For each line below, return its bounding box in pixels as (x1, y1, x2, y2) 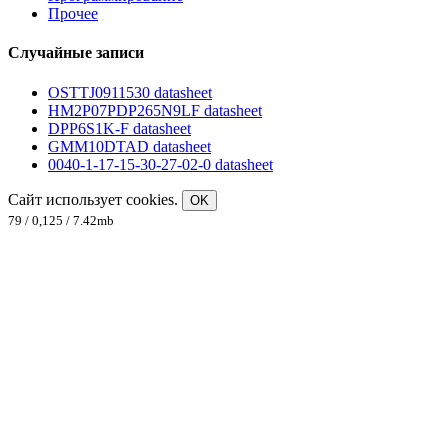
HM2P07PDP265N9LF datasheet (48, 101, 262, 119)
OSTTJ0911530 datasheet (48, 83, 212, 101)
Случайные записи (8, 44, 144, 62)
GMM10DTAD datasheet (48, 137, 211, 155)
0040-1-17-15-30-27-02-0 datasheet (48, 155, 273, 173)
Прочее (48, 5, 98, 23)
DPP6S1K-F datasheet (48, 119, 191, 137)
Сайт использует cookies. (8, 190, 182, 208)
